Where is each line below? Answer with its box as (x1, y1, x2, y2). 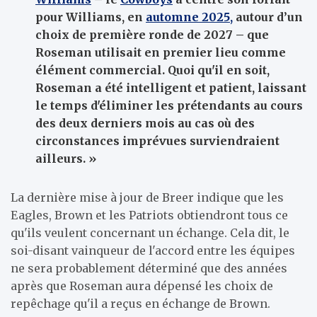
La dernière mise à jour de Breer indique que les (11, 190, 284, 204)
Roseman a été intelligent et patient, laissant (35, 81, 306, 95)
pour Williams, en (35, 10, 146, 24)
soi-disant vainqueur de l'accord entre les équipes (11, 243, 295, 258)
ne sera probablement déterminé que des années (11, 261, 287, 275)
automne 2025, (146, 10, 233, 24)
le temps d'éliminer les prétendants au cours (35, 98, 303, 113)
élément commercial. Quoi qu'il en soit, (35, 63, 270, 77)
